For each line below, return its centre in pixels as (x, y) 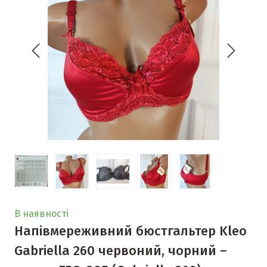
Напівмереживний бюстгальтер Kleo (131, 231)
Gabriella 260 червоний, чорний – (121, 250)
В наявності (41, 213)
